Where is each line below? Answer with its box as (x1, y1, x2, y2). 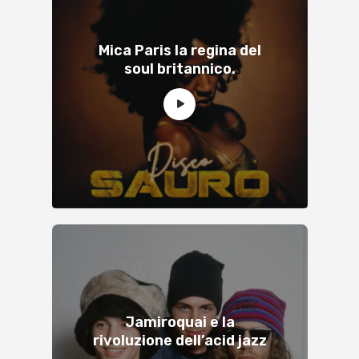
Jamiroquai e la (124, 313, 235, 331)
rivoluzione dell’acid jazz (92, 331, 267, 349)
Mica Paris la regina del (98, 41, 261, 59)
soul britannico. (123, 59, 236, 78)
